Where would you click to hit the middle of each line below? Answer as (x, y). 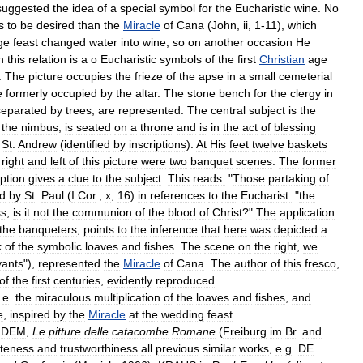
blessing (295, 127)
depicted (296, 229)
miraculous (63, 297)
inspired (30, 314)
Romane (194, 331)
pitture (65, 331)
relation (47, 59)
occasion (270, 42)
